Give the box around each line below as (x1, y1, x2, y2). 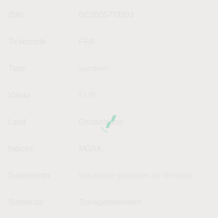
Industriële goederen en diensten (79, 171, 192, 180)
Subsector (8, 198, 43, 206)
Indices (8, 144, 33, 153)
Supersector (8, 171, 50, 180)
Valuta (8, 91, 30, 99)
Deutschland (79, 117, 123, 126)
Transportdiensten (79, 198, 141, 206)
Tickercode (8, 37, 46, 46)
